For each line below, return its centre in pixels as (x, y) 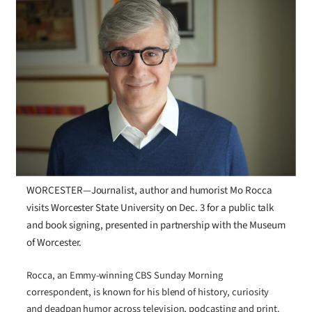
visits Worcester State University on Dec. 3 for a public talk (150, 208)
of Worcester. (54, 243)
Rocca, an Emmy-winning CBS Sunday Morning (125, 275)
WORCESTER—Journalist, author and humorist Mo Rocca (149, 191)
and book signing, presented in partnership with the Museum (156, 226)
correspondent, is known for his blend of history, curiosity (148, 292)
